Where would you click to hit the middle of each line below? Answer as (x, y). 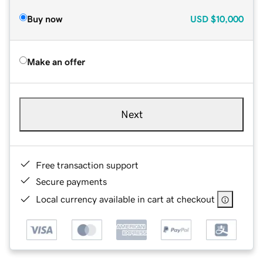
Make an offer (56, 61)
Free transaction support (87, 165)
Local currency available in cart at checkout (125, 199)
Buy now (45, 18)
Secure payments (71, 181)
